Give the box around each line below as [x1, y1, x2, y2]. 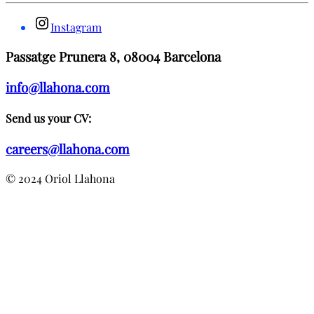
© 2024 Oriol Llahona [6, 171, 115, 186]
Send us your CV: [6, 111, 91, 126]
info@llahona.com [6, 78, 110, 96]
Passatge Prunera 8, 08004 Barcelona [6, 48, 221, 66]
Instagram [50, 20, 102, 35]
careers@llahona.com [6, 140, 130, 158]
